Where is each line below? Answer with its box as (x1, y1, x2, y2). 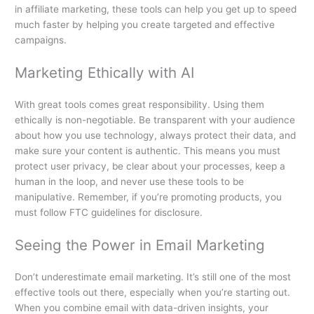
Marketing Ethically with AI (15, 64, 195, 82)
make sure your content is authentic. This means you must (15, 145, 281, 157)
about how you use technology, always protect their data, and (15, 130, 296, 142)
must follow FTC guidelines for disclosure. (15, 207, 203, 219)
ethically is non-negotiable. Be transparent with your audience (15, 114, 296, 126)
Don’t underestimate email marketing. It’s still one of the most (15, 271, 292, 282)
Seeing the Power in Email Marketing (15, 235, 266, 254)
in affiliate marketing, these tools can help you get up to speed (15, 4, 297, 15)
